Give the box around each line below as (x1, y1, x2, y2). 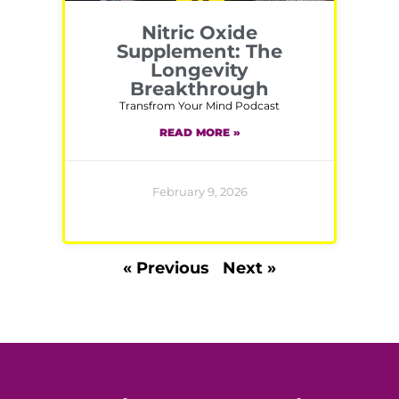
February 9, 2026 (151, 183, 248, 199)
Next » (223, 257, 276, 278)
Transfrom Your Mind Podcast (119, 99, 280, 113)
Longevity (151, 59, 248, 82)
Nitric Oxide (142, 21, 257, 45)
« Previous (123, 257, 209, 278)
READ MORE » (159, 125, 240, 139)
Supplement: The (117, 40, 282, 63)
